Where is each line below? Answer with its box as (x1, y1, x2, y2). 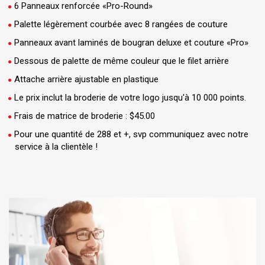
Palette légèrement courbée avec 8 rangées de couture (14, 19, 228, 30)
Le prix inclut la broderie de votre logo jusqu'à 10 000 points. (14, 92, 246, 103)
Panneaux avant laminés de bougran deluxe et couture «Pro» (14, 37, 248, 48)
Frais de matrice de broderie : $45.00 (14, 111, 155, 121)
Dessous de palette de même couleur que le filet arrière (14, 56, 229, 66)
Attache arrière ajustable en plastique (14, 74, 159, 85)
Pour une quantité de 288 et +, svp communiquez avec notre (14, 129, 248, 140)
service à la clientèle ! (15, 141, 98, 152)
